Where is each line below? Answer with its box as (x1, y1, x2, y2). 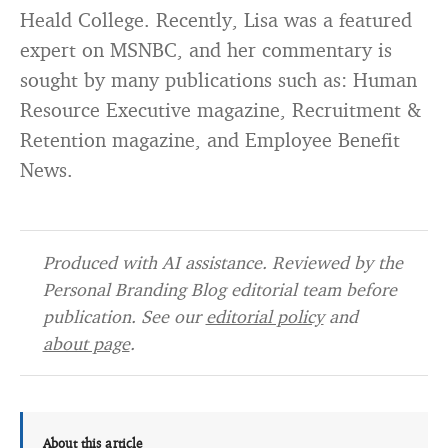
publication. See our (42, 305, 206, 327)
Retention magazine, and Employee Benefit (20, 127, 400, 152)
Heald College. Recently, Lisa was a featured (20, 7, 412, 32)
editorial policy (205, 305, 324, 327)
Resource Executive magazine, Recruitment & (20, 97, 421, 122)
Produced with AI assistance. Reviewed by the (42, 251, 403, 273)
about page (42, 332, 130, 354)
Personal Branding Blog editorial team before (42, 278, 397, 300)
